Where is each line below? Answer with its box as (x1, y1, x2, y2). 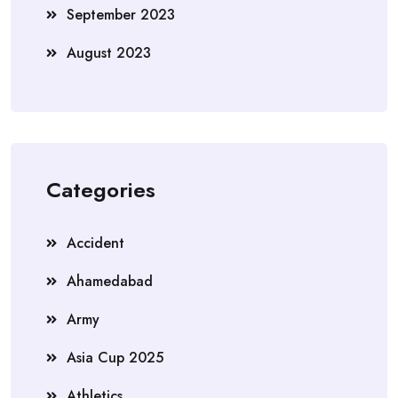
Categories (46, 174, 155, 206)
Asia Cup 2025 (67, 347, 163, 369)
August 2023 (67, 43, 151, 64)
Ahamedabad (67, 271, 153, 292)
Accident (67, 233, 124, 254)
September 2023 (67, 4, 175, 26)
